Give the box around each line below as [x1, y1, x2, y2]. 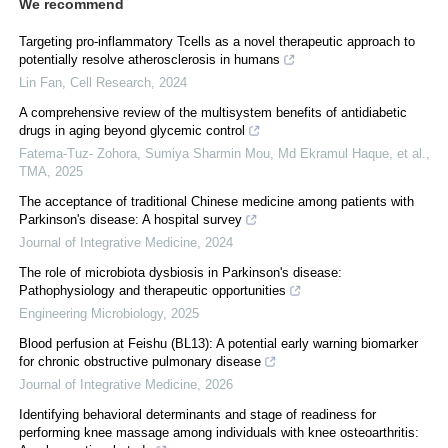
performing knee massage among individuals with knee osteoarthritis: [19, 424, 419, 440]
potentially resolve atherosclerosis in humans [19, 51, 280, 67]
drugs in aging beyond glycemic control [19, 122, 245, 138]
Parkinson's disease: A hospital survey [19, 211, 242, 227]
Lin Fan [19, 74, 62, 90]
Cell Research [70, 74, 151, 90]
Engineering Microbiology [19, 305, 163, 321]
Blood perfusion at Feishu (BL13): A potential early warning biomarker [19, 335, 418, 351]
